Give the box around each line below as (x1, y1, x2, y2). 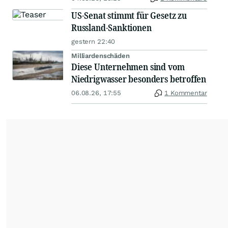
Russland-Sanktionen (71, 21, 152, 34)
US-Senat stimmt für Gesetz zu (71, 9, 187, 22)
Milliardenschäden (71, 52, 130, 60)
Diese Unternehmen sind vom (71, 61, 185, 73)
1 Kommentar (164, 89, 207, 97)
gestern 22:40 (71, 38, 116, 46)
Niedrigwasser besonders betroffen (71, 73, 207, 85)
